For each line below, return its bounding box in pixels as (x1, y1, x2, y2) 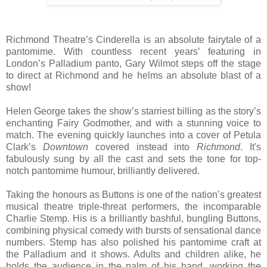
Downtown (36, 142, 88, 153)
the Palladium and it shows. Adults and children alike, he (6, 249, 261, 260)
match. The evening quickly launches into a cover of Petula (6, 130, 261, 141)
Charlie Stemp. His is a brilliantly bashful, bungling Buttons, (6, 213, 261, 224)
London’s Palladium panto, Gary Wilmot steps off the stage (6, 58, 261, 69)
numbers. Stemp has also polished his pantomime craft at (6, 237, 261, 248)
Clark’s (6, 142, 36, 153)
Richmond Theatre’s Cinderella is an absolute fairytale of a (6, 35, 261, 45)
